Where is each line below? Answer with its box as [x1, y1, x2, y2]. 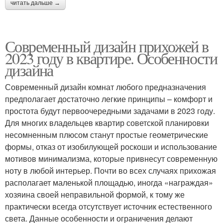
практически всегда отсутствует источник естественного [5, 201, 212, 213]
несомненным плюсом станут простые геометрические [5, 129, 208, 141]
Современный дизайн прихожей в [5, 35, 209, 57]
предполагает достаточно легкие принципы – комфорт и [5, 93, 213, 105]
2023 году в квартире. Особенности [5, 47, 218, 69]
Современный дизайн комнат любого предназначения [5, 81, 206, 93]
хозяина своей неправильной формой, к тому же [5, 189, 185, 201]
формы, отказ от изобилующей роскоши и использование [5, 141, 217, 153]
